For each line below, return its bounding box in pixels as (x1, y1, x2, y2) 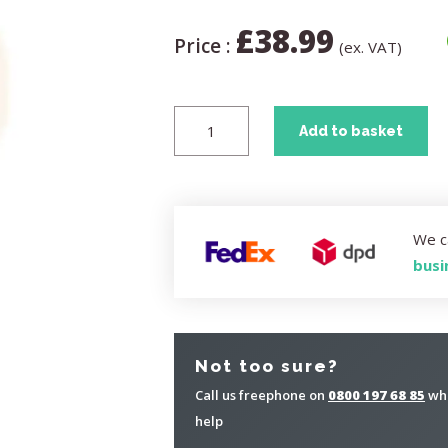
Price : (174, 33, 235, 59)
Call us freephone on (195, 386, 328, 404)
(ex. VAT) (339, 37, 402, 57)
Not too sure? (195, 356, 339, 376)
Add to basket (299, 123, 403, 139)
